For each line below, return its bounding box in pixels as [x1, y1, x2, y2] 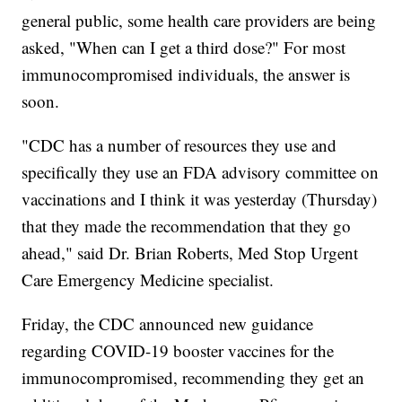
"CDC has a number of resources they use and [22, 133, 337, 156]
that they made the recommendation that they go [22, 214, 352, 237]
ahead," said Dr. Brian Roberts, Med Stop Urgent [22, 240, 359, 264]
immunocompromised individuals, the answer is [22, 62, 351, 85]
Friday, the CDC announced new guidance [22, 311, 314, 335]
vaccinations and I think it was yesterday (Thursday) [22, 187, 378, 210]
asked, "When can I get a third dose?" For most [22, 35, 346, 58]
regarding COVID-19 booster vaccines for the [22, 338, 335, 362]
